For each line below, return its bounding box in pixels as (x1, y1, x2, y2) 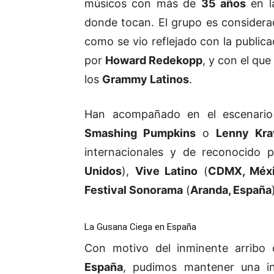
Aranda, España (190, 183, 272, 196)
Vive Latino (135, 164, 198, 177)
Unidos (84, 164, 122, 177)
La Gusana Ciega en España (84, 221, 196, 232)
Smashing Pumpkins (84, 126, 196, 139)
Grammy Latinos (102, 72, 189, 86)
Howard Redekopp (105, 53, 203, 67)
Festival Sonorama (84, 183, 183, 196)
